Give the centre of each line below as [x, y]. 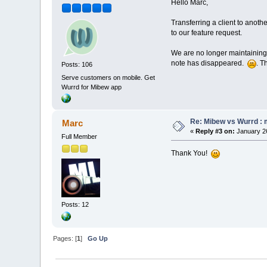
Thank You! [191, 153]
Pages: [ [65, 238]
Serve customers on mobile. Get [108, 77]
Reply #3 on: [215, 131]
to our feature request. [206, 32]
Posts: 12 [75, 205]
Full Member [80, 136]
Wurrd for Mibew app [92, 87]
